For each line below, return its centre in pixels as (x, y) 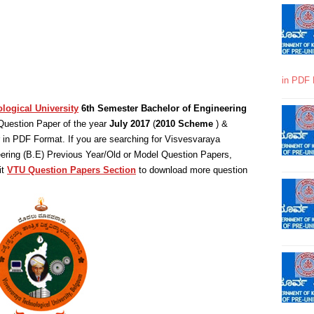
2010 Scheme (186, 124)
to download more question (192, 170)
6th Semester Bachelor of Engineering (164, 108)
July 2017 (130, 124)
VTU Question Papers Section (71, 170)
